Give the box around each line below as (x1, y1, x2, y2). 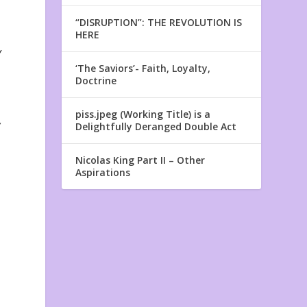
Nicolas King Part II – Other (75, 153, 206, 167)
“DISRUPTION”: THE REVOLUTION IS (75, 16, 243, 29)
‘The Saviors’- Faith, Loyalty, (75, 62, 211, 75)
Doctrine (75, 74, 117, 88)
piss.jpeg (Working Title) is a (75, 108, 211, 121)
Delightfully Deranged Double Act (75, 120, 237, 134)
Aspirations (75, 166, 131, 180)
